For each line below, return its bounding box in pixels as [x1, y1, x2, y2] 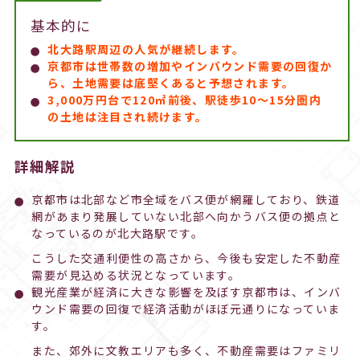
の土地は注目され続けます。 [47, 108, 208, 125]
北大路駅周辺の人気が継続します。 [47, 41, 245, 58]
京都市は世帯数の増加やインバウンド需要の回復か [47, 58, 333, 75]
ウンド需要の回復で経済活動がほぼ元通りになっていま [31, 301, 341, 317]
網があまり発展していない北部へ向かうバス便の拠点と [31, 208, 342, 225]
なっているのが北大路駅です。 [31, 225, 204, 242]
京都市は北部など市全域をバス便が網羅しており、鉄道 [31, 191, 341, 208]
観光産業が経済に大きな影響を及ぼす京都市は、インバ [31, 284, 342, 301]
